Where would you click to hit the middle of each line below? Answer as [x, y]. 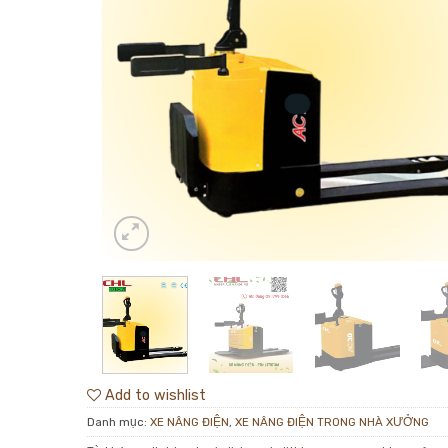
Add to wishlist [155, 395]
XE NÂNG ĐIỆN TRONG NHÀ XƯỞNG [332, 421]
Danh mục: [118, 421]
